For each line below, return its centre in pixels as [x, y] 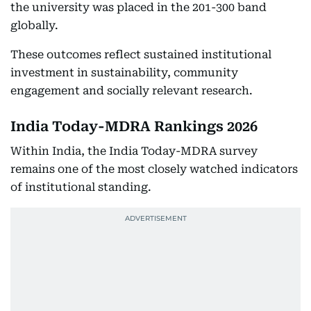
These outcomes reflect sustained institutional [141, 54]
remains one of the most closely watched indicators [154, 169]
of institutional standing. [81, 187]
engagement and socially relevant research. [132, 91]
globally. [34, 25]
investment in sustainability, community [124, 73]
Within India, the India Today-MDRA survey [134, 151]
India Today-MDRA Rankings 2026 [134, 126]
